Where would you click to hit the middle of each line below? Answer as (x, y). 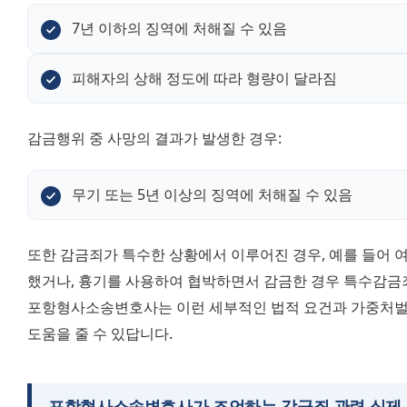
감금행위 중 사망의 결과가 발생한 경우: (154, 139)
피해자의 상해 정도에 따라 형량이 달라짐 (204, 79)
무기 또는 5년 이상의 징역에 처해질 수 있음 (212, 195)
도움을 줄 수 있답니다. (100, 334)
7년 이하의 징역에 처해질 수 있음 (179, 29)
